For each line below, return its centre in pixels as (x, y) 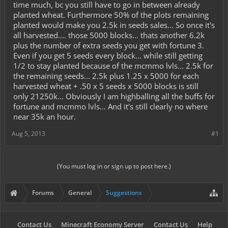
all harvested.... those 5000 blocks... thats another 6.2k (109, 35)
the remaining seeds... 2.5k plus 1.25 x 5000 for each (106, 76)
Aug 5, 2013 (28, 134)
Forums (43, 193)
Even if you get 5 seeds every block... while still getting (108, 55)
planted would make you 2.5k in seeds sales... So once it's (114, 25)
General (80, 193)
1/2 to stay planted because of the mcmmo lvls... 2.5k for (113, 66)
